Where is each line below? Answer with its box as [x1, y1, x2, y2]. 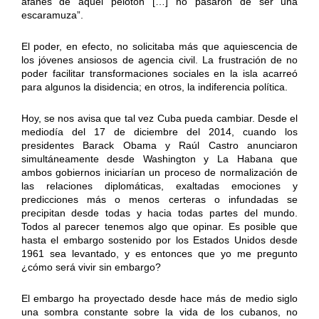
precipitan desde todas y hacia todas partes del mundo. [21, 207, 298, 219]
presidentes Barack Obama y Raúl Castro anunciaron [21, 140, 298, 152]
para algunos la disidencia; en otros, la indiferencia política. [21, 81, 288, 93]
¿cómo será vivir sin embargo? [21, 261, 161, 273]
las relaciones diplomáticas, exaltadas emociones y [21, 180, 298, 192]
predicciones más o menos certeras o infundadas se [21, 194, 298, 206]
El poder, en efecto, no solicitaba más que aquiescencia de [21, 41, 298, 53]
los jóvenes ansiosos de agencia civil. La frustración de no [21, 54, 298, 66]
